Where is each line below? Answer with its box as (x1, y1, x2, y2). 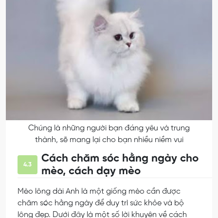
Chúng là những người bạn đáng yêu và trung (28, 124, 190, 132)
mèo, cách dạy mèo (41, 165, 141, 177)
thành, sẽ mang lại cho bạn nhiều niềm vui (35, 135, 183, 144)
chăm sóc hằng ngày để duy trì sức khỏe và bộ (18, 199, 184, 207)
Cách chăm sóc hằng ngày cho (41, 152, 199, 164)
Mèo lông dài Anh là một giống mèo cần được (18, 187, 181, 196)
